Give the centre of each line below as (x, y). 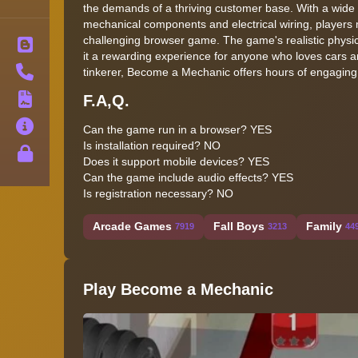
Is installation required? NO (152, 145)
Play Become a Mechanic (178, 289)
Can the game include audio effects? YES (188, 177)
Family (324, 227)
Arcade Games (132, 227)
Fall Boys (239, 227)
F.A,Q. (106, 100)
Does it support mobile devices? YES (176, 161)
